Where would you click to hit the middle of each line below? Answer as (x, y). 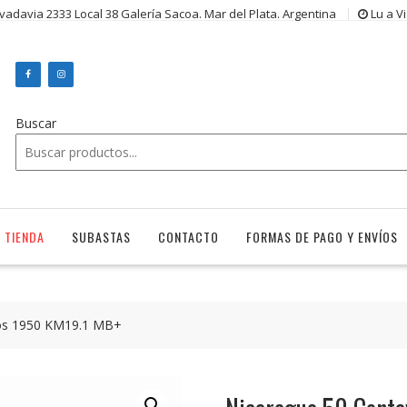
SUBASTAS (101, 237)
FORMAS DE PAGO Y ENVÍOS (322, 237)
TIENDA (25, 237)
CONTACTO (189, 237)
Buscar (36, 124)
